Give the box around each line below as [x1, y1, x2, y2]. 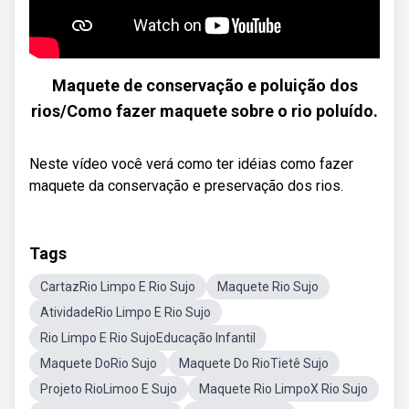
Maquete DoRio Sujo [40, 356, 157, 371]
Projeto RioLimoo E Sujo [40, 382, 177, 396]
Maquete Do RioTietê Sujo [179, 356, 329, 371]
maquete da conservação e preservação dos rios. [29, 177, 343, 194]
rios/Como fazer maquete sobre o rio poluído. [31, 101, 378, 121]
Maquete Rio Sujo [217, 279, 319, 294]
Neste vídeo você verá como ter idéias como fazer [29, 155, 353, 173]
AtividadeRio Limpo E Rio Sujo [40, 305, 211, 320]
